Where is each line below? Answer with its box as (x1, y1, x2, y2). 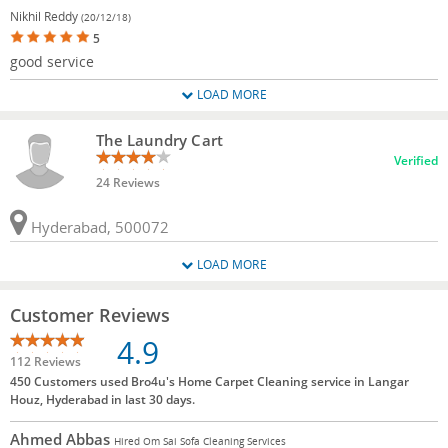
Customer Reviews (10, 302, 170, 327)
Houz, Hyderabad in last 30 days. (10, 391, 195, 409)
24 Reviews (95, 173, 160, 191)
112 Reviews (10, 353, 81, 371)
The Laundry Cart (95, 129, 223, 150)
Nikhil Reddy (10, 7, 81, 25)
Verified (393, 152, 438, 170)
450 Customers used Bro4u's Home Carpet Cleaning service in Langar (10, 373, 409, 391)
